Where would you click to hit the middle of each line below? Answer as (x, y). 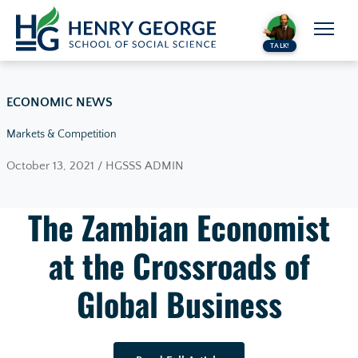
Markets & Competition (62, 135)
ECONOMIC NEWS (60, 103)
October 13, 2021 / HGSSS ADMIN (95, 166)
